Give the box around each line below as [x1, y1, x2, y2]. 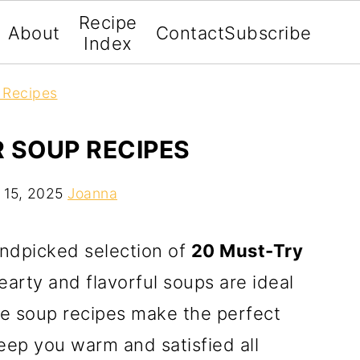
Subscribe [224, 22, 312, 43]
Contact [155, 22, 225, 43]
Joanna [67, 185, 117, 202]
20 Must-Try [190, 240, 303, 261]
